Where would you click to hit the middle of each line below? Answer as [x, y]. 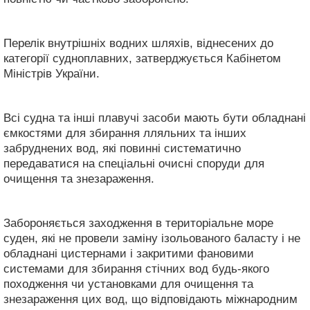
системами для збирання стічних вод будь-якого [136, 268]
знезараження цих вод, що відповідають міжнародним [151, 299]
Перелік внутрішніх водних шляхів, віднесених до [138, 43]
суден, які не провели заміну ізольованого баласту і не [152, 238]
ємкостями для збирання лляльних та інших [125, 133]
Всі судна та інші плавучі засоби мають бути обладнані [155, 118]
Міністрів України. [52, 73]
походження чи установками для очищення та [128, 284]
